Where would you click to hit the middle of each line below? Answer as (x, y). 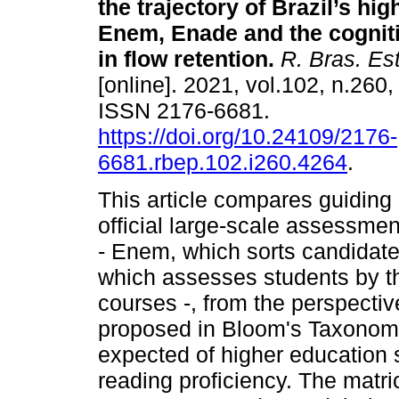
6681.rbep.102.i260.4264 (223, 163)
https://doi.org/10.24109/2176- (248, 137)
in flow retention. (186, 59)
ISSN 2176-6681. (187, 111)
